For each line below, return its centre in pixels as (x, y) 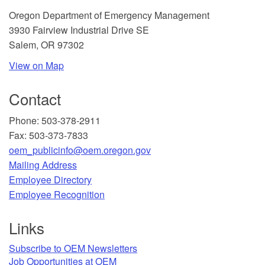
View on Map (36, 65)
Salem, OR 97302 (46, 44)
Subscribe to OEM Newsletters (73, 248)
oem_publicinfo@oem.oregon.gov (80, 150)
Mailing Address (43, 164)
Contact (35, 98)
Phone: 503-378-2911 (55, 120)
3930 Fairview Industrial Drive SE (79, 30)
